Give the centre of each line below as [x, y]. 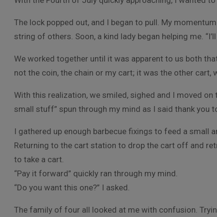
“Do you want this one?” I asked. [72, 187]
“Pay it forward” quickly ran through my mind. [96, 173]
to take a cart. [39, 159]
